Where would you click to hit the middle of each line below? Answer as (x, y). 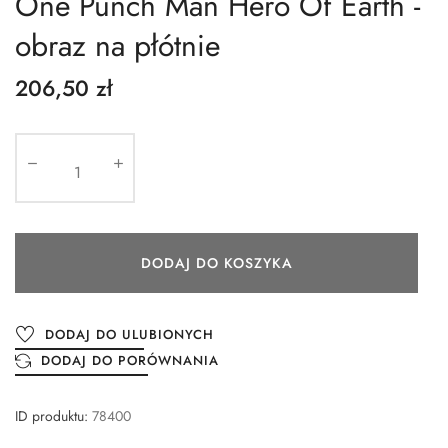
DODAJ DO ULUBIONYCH (129, 335)
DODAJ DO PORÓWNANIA (130, 361)
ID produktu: (51, 416)
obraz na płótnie (117, 45)
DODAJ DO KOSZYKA (216, 262)
